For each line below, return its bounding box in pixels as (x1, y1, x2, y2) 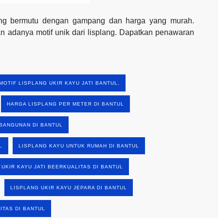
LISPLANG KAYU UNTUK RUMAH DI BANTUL (18, 143, 139, 148)
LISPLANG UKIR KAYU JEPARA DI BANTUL (10, 184, 127, 190)
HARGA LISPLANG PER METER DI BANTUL (7, 101, 124, 107)
